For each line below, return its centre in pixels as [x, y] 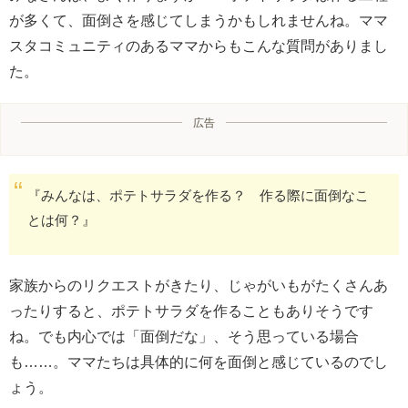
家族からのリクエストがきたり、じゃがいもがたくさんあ [199, 285]
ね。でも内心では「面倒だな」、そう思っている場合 [184, 336]
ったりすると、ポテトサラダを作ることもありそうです [191, 311]
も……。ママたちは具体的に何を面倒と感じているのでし [199, 362]
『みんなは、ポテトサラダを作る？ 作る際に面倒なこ [198, 195]
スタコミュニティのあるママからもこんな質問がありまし [199, 46]
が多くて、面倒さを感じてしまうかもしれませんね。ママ [199, 20]
